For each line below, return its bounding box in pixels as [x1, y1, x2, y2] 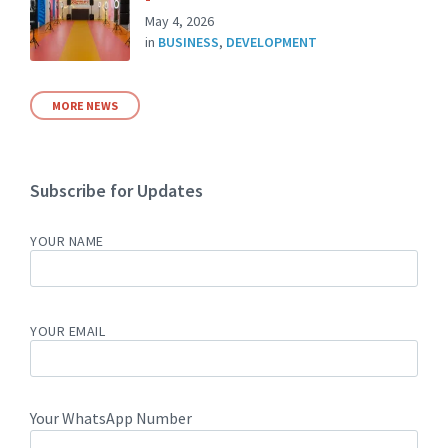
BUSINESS [158, 32, 219, 51]
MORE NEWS [52, 97, 118, 113]
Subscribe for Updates [30, 178, 203, 202]
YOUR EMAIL [30, 321, 106, 340]
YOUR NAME [30, 231, 105, 250]
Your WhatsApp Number [30, 407, 192, 428]
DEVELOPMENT [226, 32, 317, 51]
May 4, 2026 [145, 11, 214, 30]
